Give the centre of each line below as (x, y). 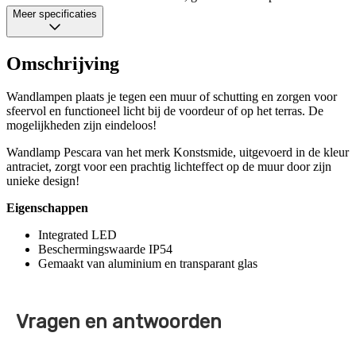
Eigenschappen (47, 208)
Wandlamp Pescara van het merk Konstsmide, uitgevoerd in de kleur (178, 153)
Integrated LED (77, 235)
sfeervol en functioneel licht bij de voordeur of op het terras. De (165, 111)
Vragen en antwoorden (119, 322)
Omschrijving (63, 63)
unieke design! (43, 181)
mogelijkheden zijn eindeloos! (81, 126)
